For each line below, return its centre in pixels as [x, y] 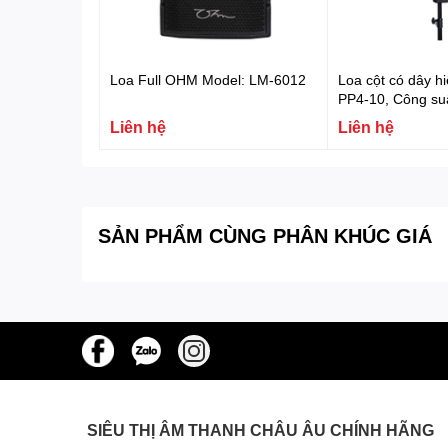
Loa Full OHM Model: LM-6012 [208, 79]
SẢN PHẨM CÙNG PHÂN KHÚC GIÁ [265, 234]
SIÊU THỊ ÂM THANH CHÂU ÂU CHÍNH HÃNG [260, 429]
